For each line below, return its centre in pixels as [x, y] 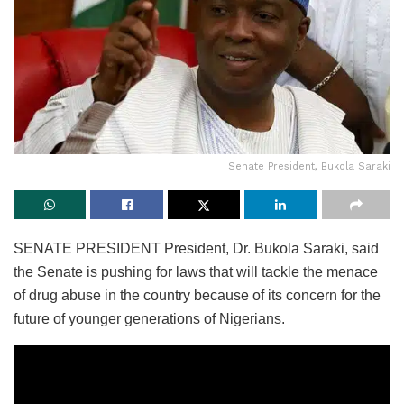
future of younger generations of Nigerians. [149, 319]
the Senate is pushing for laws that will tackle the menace [196, 272]
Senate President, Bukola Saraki [309, 167]
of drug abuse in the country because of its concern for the [197, 296]
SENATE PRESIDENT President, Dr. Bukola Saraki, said [196, 249]
